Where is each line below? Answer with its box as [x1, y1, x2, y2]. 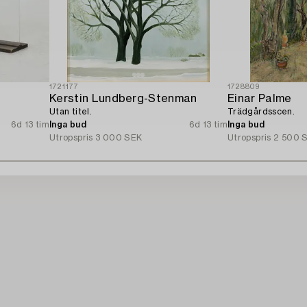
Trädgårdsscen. [228, 107, 295, 116]
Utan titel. [49, 107, 92, 116]
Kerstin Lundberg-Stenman [49, 93, 197, 104]
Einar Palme [228, 93, 292, 104]
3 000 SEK [95, 133, 143, 142]
